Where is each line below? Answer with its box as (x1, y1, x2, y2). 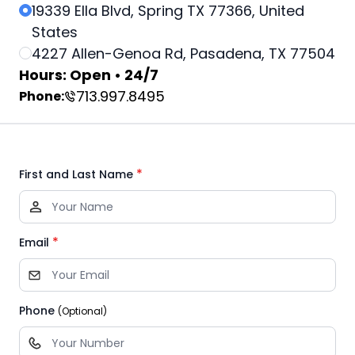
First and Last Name (19, 166, 133, 183)
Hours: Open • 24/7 (19, 65, 158, 86)
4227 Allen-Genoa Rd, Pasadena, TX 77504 (32, 44, 335, 64)
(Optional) (58, 304, 107, 319)
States (32, 22, 78, 43)
